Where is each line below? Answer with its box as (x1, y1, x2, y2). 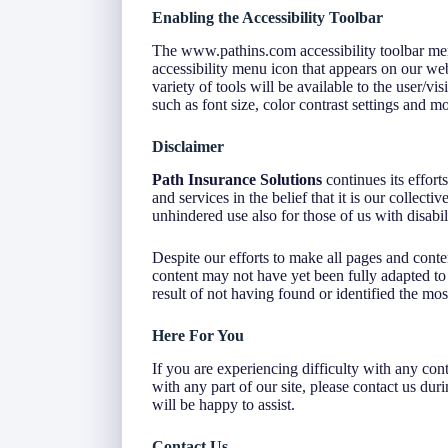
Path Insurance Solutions (152, 170, 322, 188)
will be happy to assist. (152, 395, 295, 413)
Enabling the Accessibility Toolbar (152, 9, 383, 27)
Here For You (152, 326, 244, 344)
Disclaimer (152, 138, 224, 156)
